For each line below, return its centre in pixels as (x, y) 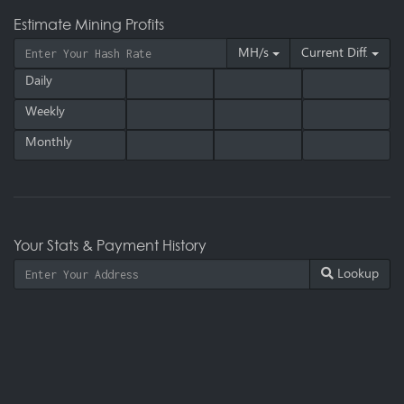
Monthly (49, 142)
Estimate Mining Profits (89, 24)
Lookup (358, 274)
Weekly (45, 111)
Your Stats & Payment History (110, 245)
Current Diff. (335, 53)
